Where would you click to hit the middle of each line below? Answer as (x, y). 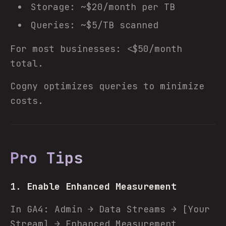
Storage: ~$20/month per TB (103, 7)
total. (27, 63)
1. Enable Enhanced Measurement (93, 186)
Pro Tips (46, 158)
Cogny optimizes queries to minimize (107, 86)
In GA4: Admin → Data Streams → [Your (110, 209)
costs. (27, 101)
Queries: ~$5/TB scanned (95, 25)
